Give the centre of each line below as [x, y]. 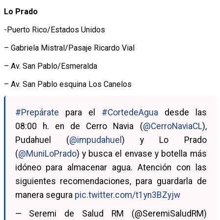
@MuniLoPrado [47, 153]
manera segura [45, 195]
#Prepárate [37, 112]
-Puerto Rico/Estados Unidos [54, 29]
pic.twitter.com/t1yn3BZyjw [127, 195]
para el [80, 112]
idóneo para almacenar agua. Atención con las [111, 167]
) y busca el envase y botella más [141, 153]
